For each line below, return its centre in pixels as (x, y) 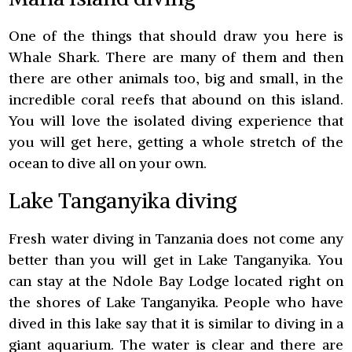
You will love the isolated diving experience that (176, 120)
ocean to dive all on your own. (108, 163)
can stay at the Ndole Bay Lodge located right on (176, 280)
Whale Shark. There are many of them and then (176, 57)
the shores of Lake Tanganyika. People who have (176, 302)
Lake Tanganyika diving (123, 201)
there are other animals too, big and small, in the (176, 78)
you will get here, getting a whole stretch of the (176, 141)
